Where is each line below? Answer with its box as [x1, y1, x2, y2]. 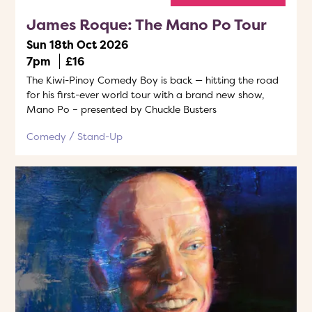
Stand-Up [77, 130, 123, 143]
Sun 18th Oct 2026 [26, 37, 128, 52]
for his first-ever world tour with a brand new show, [26, 88, 265, 101]
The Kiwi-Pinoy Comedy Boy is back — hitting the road [26, 73, 279, 86]
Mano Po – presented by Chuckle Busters [26, 102, 217, 116]
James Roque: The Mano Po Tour [26, 14, 267, 35]
